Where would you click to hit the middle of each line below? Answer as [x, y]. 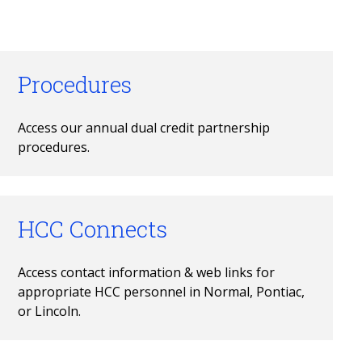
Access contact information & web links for [146, 272]
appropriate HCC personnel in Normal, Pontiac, [161, 292]
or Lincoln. [49, 311]
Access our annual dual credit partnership [143, 128]
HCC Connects [92, 229]
